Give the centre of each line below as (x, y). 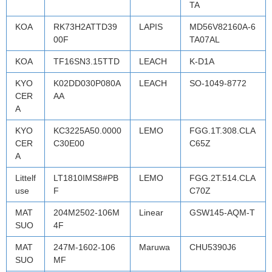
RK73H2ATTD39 (85, 26)
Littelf (25, 178)
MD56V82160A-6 (223, 26)
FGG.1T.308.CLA (223, 130)
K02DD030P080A (87, 83)
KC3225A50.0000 (87, 130)
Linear (151, 212)
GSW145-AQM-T (222, 212)
